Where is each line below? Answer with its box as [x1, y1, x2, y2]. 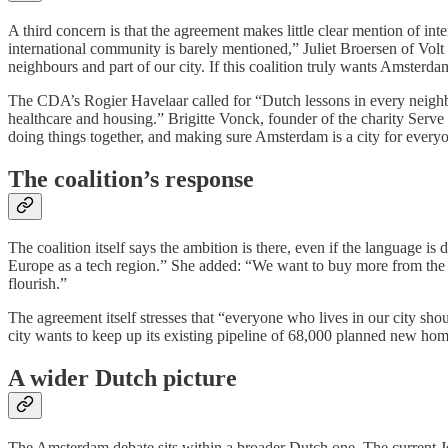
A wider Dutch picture [8, 365, 237, 392]
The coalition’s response [8, 165, 254, 192]
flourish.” [8, 275, 67, 293]
